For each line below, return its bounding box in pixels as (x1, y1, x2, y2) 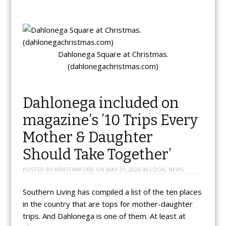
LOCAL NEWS (149, 165, 184, 174)
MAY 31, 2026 (105, 165, 141, 174)
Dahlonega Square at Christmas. (58, 49, 168, 60)
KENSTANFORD (54, 165, 94, 174)
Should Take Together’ (22, 146, 172, 164)
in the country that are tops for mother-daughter (22, 198, 193, 209)
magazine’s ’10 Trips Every (22, 111, 198, 130)
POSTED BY (22, 165, 54, 174)
